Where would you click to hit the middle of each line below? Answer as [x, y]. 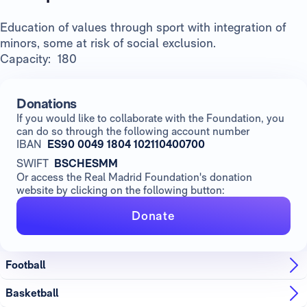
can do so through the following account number [133, 131]
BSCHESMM [86, 163]
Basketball [32, 293]
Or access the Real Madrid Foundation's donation [134, 177]
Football [25, 265]
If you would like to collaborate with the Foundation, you [150, 118]
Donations [47, 103]
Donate [153, 216]
